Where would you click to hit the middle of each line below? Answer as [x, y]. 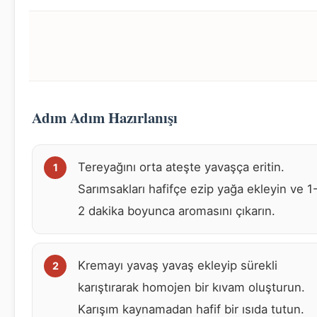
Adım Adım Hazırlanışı [105, 117]
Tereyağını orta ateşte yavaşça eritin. [181, 167]
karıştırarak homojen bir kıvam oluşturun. [191, 287]
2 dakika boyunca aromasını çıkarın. [177, 211]
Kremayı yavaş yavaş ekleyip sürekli [178, 265]
